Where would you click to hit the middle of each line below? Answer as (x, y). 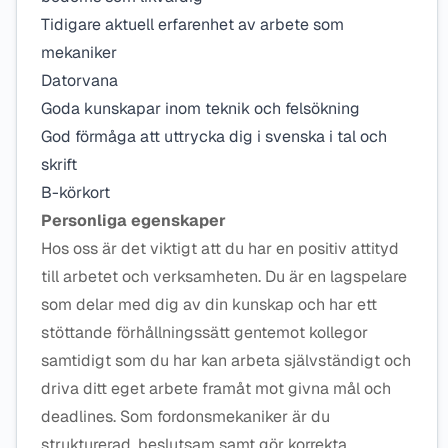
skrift (61, 164)
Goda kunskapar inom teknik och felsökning (202, 108)
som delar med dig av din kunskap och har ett (209, 304)
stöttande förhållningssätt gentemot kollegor (204, 332)
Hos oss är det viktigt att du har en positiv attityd (220, 248)
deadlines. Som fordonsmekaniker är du (185, 416)
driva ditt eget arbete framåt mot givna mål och (216, 388)
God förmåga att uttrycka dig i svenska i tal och (214, 136)
